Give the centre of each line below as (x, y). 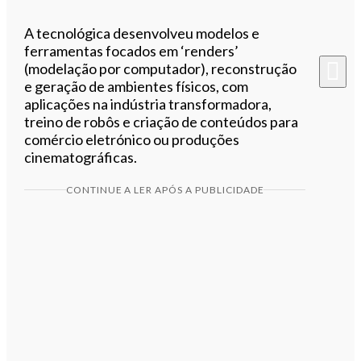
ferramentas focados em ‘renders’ (132, 50)
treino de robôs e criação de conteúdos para (162, 121)
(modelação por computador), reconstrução (161, 68)
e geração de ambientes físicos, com (137, 86)
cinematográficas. (81, 157)
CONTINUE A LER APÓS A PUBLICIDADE (165, 189)
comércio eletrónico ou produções (132, 139)
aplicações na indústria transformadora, (148, 104)
